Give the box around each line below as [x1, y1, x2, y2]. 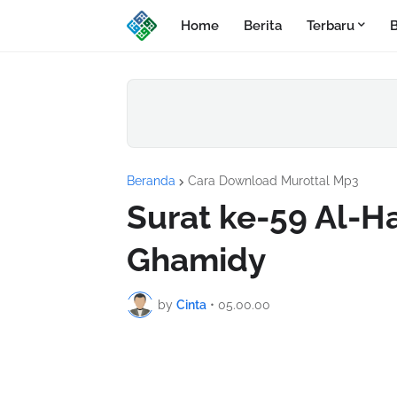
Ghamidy [127, 240, 266, 279]
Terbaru [307, 18, 354, 34]
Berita [244, 18, 282, 34]
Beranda [127, 174, 175, 188]
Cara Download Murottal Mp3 [188, 174, 358, 188]
